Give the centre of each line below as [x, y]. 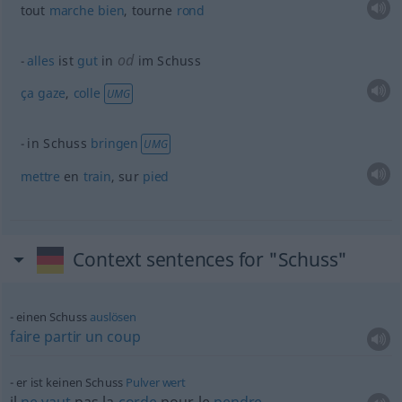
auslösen [114, 317]
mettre [40, 176]
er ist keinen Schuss [71, 382]
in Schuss [59, 143]
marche [71, 10]
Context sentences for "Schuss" [210, 259]
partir [63, 336]
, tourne [150, 10]
